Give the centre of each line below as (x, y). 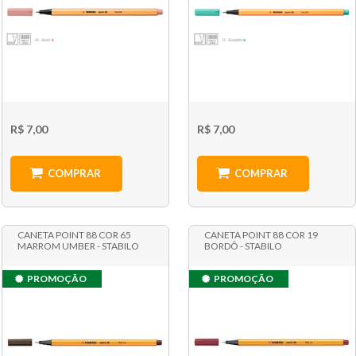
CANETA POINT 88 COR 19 (261, 235)
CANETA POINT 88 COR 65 (74, 235)
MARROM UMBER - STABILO (78, 246)
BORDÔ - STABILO (244, 246)
